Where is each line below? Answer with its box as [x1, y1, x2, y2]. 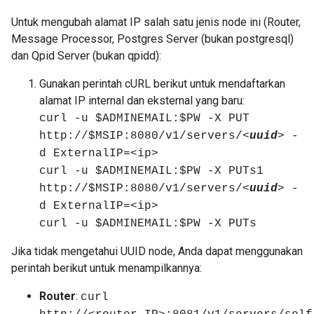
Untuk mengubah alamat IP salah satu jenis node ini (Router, [11, 15, 301, 29]
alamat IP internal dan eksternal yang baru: [39, 94, 245, 107]
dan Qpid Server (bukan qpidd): [11, 49, 161, 62]
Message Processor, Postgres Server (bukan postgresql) [11, 32, 294, 46]
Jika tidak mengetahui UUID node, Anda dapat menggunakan [11, 245, 303, 258]
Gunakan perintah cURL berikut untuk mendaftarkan [39, 77, 285, 90]
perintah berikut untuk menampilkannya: [11, 261, 202, 275]
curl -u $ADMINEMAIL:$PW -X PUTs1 [39, 165, 264, 177]
